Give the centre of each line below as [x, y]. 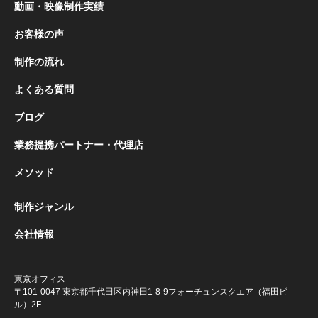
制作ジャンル [44, 206]
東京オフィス [40, 279]
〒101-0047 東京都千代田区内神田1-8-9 [91, 291]
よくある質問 [44, 89]
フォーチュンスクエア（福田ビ [228, 291]
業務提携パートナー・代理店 [79, 144]
